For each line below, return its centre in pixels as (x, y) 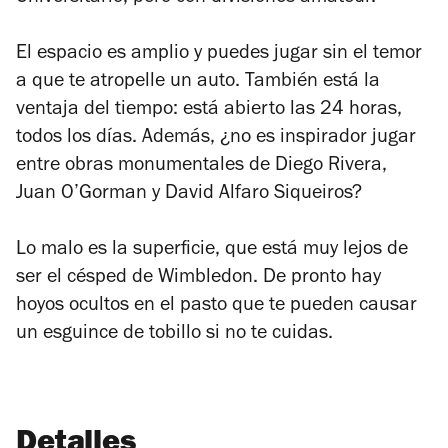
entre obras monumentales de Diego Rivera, (201, 167)
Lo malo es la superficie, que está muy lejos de (212, 251)
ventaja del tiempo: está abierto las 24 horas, (209, 111)
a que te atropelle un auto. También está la (198, 83)
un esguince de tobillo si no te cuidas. (174, 335)
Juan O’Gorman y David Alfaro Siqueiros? (189, 195)
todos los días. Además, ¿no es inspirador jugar (216, 139)
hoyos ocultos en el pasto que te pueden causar (216, 307)
